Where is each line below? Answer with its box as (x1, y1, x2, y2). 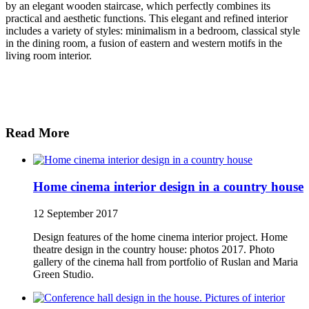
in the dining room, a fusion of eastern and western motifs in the (6, 37, 282, 49)
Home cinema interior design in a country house (33, 179, 303, 194)
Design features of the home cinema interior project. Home (33, 230, 288, 243)
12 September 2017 (33, 207, 118, 219)
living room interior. (6, 49, 92, 61)
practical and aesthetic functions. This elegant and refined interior (6, 12, 288, 24)
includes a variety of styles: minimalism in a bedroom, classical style (6, 24, 300, 37)
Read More (6, 126, 69, 141)
